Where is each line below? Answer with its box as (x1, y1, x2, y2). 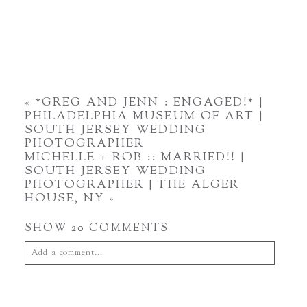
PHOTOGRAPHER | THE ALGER (24, 105, 239, 122)
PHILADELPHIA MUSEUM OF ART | (24, 36, 264, 53)
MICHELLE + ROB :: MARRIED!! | (24, 77, 245, 95)
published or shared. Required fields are (106, 201, 270, 214)
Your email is (24, 201, 82, 214)
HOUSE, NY (24, 119, 110, 136)
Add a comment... (31, 175, 103, 188)
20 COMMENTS (71, 149, 169, 165)
